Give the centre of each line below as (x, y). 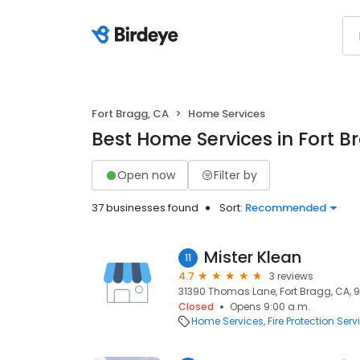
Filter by (235, 175)
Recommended (286, 208)
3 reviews (291, 276)
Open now (146, 175)
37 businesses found (145, 208)
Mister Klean (253, 257)
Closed (196, 307)
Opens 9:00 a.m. (270, 307)
